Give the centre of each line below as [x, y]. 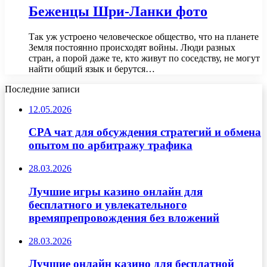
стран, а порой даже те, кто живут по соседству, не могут [144, 58]
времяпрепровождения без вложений [124, 218]
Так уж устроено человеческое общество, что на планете [144, 36]
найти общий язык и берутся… [92, 69]
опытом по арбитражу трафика [111, 145]
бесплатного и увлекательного [108, 204]
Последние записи [42, 89]
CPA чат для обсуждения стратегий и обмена [145, 132]
